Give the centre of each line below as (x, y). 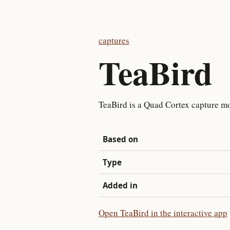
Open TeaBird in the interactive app (163, 213)
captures (114, 40)
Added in (120, 185)
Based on (120, 139)
